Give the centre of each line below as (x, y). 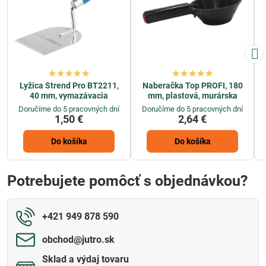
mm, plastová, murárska (192, 95)
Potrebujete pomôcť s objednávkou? (127, 181)
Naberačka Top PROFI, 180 (192, 85)
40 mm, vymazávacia (69, 95)
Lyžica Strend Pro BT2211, (69, 85)
